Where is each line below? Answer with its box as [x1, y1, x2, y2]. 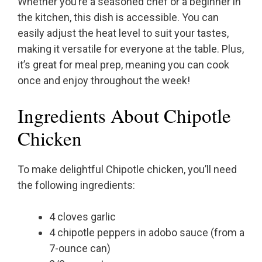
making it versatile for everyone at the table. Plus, [18, 43, 244, 56]
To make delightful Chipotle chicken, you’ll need [18, 163, 237, 176]
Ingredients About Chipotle [18, 102, 231, 129]
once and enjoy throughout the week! [18, 74, 190, 87]
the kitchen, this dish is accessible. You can [18, 11, 219, 24]
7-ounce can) [49, 242, 111, 255]
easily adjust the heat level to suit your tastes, [18, 27, 229, 40]
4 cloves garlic [49, 211, 116, 223]
